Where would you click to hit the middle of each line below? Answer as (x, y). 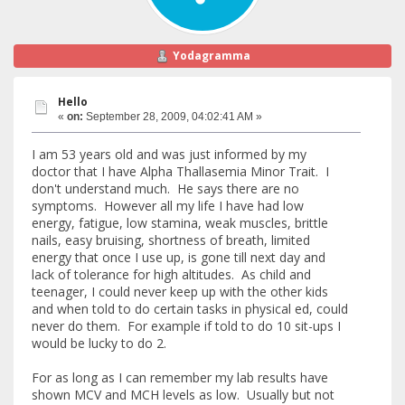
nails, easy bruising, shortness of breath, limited (171, 240)
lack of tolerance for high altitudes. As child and (171, 275)
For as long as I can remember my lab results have (180, 378)
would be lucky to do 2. (101, 344)
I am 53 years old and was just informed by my (169, 155)
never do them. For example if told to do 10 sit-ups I (186, 326)
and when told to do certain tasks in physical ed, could (190, 309)
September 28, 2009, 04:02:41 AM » (173, 116)
